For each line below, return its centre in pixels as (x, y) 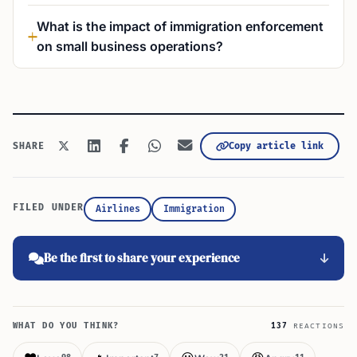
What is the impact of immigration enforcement (180, 26)
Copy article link (276, 146)
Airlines (118, 209)
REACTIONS (316, 326)
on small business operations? (130, 46)
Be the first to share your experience (142, 258)
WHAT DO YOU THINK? (66, 326)
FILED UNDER (49, 208)
